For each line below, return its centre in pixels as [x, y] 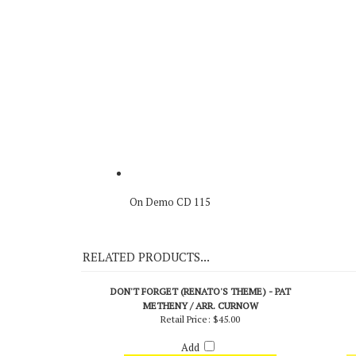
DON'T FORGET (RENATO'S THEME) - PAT [200, 321]
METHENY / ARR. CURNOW [200, 335]
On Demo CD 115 [170, 231]
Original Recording [141, 9]
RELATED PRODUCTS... [146, 286]
